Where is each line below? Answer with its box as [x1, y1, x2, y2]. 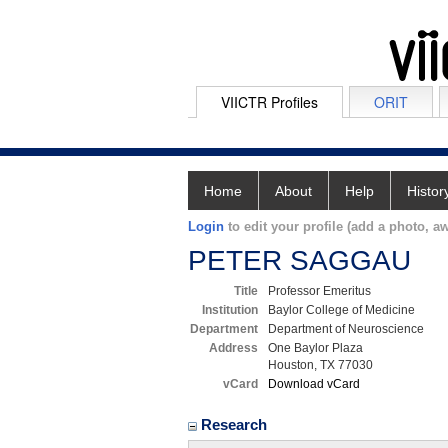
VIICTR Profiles [221, 92, 318, 112]
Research [201, 416, 271, 433]
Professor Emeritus [268, 284, 371, 298]
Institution [202, 303, 258, 317]
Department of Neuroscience [268, 322, 424, 336]
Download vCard [268, 377, 360, 391]
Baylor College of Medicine [268, 303, 415, 317]
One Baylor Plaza [268, 341, 363, 355]
